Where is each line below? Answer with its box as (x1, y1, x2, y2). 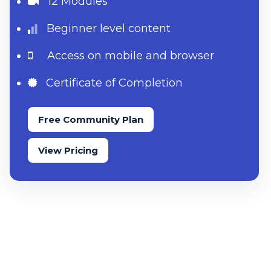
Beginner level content (44, 22, 171, 36)
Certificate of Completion (43, 76, 183, 90)
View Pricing (38, 144, 98, 156)
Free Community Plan (38, 113, 143, 125)
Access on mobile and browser (47, 49, 214, 63)
